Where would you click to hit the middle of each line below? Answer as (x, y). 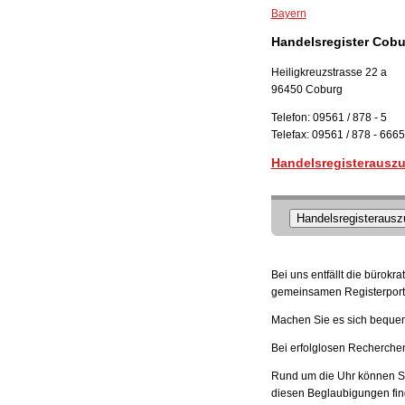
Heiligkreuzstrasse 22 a (329, 73)
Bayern (288, 14)
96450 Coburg (306, 90)
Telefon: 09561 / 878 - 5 (329, 118)
